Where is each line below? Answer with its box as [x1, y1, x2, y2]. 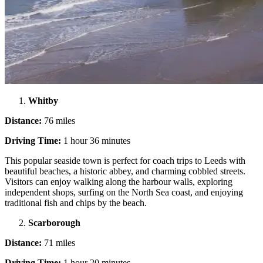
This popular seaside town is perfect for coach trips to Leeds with [5, 155, 245, 166]
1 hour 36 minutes [61, 135, 130, 146]
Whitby [28, 95, 60, 106]
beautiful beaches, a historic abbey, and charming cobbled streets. [5, 166, 245, 176]
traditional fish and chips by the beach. [5, 197, 149, 208]
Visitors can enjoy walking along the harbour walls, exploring [5, 176, 232, 187]
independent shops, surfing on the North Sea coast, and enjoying [5, 187, 243, 197]
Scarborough [28, 217, 83, 228]
